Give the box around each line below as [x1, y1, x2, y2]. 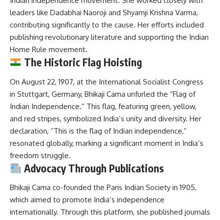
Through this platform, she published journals [60, 207, 210, 217]
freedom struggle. [10, 150, 71, 160]
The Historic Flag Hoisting [21, 55, 142, 69]
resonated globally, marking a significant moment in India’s [10, 138, 203, 148]
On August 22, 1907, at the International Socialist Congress [10, 77, 203, 86]
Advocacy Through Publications [21, 161, 164, 175]
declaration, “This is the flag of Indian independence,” [10, 126, 187, 136]
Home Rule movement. [10, 45, 87, 55]
